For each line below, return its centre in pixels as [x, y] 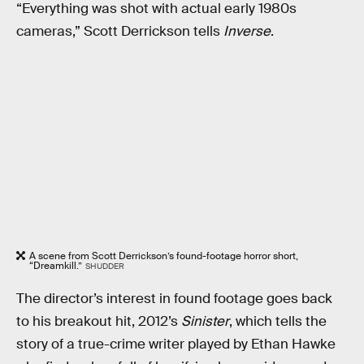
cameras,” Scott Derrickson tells [120, 32]
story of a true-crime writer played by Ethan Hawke [176, 344]
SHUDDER [104, 266]
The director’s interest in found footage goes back [174, 299]
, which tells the [278, 322]
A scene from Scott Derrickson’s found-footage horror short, [164, 256]
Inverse [247, 32]
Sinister [205, 322]
